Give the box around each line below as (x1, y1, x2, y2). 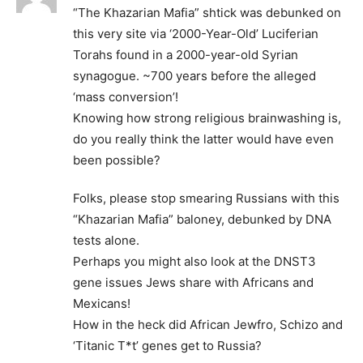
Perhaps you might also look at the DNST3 (73, 254, 316, 270)
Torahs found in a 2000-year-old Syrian (73, 47, 298, 63)
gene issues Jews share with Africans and (73, 275, 314, 291)
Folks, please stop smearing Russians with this (73, 190, 340, 207)
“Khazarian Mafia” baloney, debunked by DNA (73, 211, 331, 228)
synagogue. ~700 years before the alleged (73, 68, 316, 84)
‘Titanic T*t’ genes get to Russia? (73, 338, 262, 354)
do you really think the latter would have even (73, 131, 334, 147)
